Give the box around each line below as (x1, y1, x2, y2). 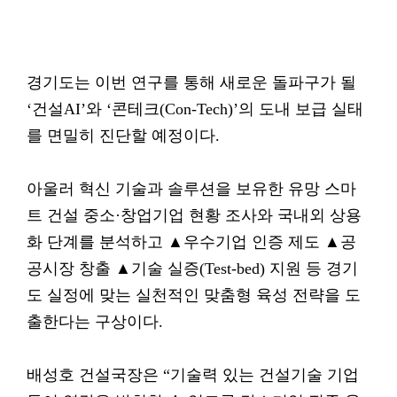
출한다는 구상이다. (27, 313, 163, 331)
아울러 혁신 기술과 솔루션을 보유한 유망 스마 (27, 180, 356, 198)
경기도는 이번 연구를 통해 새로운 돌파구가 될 (27, 74, 356, 91)
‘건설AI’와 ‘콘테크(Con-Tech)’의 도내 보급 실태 (27, 100, 363, 118)
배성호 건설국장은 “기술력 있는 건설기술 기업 (27, 366, 359, 384)
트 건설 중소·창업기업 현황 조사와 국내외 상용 (27, 206, 362, 224)
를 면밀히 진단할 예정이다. (27, 127, 220, 144)
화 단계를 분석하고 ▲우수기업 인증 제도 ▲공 (27, 233, 356, 251)
